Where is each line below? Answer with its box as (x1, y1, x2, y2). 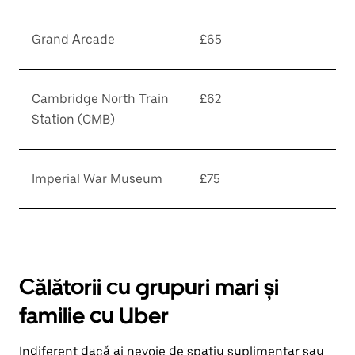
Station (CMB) (32, 112, 115, 127)
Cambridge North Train (32, 91, 169, 106)
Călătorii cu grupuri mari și (19, 273, 279, 300)
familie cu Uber (19, 302, 169, 329)
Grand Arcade (32, 32, 115, 47)
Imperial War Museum (32, 171, 162, 186)
